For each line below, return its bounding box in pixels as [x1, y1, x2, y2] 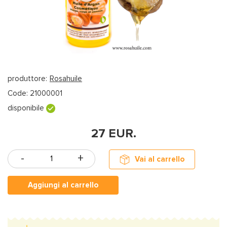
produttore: [8, 73, 47, 83]
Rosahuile [50, 73, 82, 83]
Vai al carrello [135, 154, 184, 164]
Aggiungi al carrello [28, 180, 98, 190]
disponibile [8, 103, 46, 112]
